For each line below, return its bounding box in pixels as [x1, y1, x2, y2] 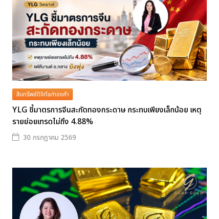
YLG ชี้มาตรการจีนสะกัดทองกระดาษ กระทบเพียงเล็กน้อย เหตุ [12, 104, 201, 116]
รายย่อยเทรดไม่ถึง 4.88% [12, 115, 93, 128]
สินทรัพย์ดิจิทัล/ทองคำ [16, 89, 69, 99]
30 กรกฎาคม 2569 [23, 132, 76, 143]
